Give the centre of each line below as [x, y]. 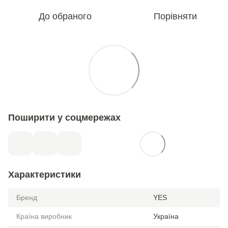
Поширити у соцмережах [64, 118]
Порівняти [175, 16]
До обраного [65, 16]
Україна [166, 216]
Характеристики [45, 175]
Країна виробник [44, 216]
